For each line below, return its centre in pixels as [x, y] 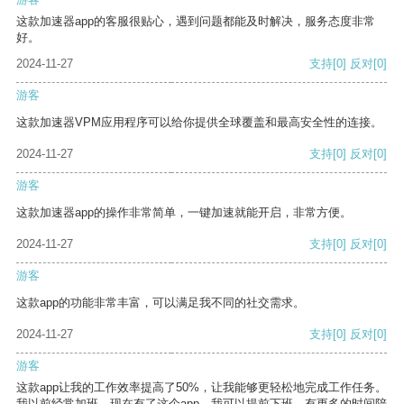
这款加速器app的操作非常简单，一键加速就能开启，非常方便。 [184, 213]
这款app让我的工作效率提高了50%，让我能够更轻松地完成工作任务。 [202, 388]
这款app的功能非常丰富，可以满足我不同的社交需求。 [161, 303]
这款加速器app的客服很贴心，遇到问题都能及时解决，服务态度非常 [196, 22]
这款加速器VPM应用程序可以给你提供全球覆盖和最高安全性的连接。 [199, 123]
